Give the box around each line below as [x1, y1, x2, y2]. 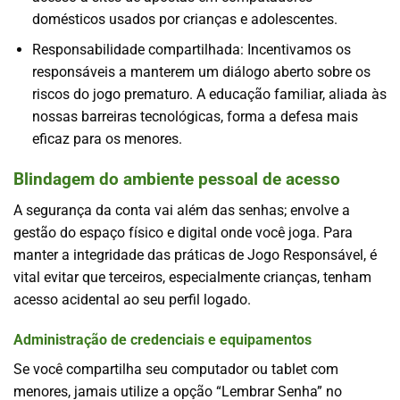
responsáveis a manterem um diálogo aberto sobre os [31, 63, 371, 81]
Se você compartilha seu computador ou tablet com [13, 361, 338, 379]
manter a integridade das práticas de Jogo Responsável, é [13, 246, 377, 263]
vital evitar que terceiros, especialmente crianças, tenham [13, 268, 371, 286]
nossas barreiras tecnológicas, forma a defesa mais [31, 108, 358, 126]
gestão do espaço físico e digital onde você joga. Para [13, 223, 353, 241]
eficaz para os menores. [31, 130, 182, 148]
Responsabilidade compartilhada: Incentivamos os [31, 41, 351, 59]
